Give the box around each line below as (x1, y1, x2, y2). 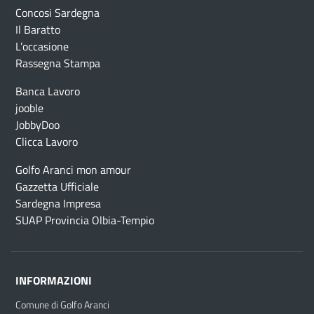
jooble (15, 99, 43, 116)
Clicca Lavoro (15, 132, 78, 150)
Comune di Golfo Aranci (15, 296, 109, 313)
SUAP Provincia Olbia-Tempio (15, 211, 154, 228)
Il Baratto (15, 20, 60, 38)
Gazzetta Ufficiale (15, 177, 99, 195)
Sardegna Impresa (15, 194, 101, 212)
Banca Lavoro (15, 82, 80, 100)
